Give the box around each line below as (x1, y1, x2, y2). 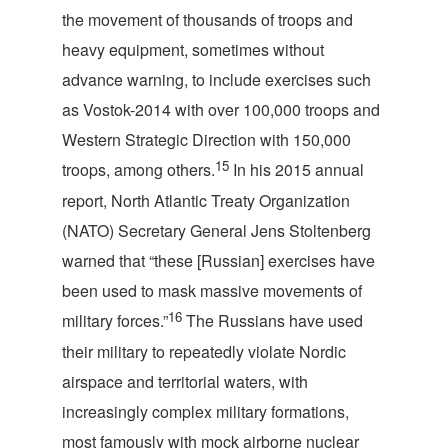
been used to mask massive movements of (62, 279, 362, 302)
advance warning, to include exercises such (62, 68, 371, 91)
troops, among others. (62, 158, 215, 181)
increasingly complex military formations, (62, 400, 349, 423)
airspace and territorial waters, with (62, 370, 308, 393)
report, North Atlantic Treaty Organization (62, 189, 350, 212)
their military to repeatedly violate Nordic (62, 340, 346, 363)
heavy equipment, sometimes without (62, 38, 324, 61)
